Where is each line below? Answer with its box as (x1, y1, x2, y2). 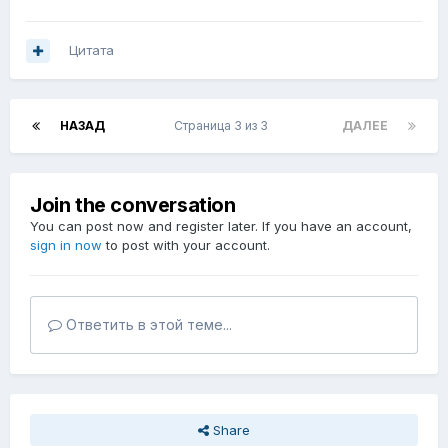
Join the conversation (30, 193, 236, 218)
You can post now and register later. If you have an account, (30, 218, 412, 235)
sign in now (30, 237, 102, 254)
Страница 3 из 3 (173, 118, 274, 134)
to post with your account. (102, 237, 270, 254)
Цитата (69, 42, 114, 59)
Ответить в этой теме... (62, 316, 232, 334)
